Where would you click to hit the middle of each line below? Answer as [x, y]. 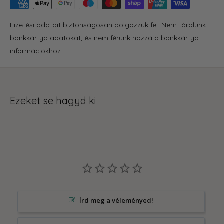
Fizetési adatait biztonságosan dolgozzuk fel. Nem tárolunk [108, 25]
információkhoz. [36, 51]
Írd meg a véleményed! [116, 200]
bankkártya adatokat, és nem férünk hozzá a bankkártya [104, 38]
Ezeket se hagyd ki [53, 100]
